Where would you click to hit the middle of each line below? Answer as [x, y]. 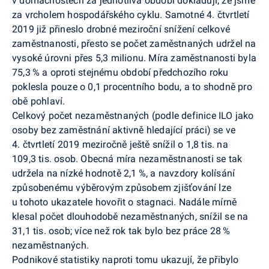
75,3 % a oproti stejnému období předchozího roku [120, 72]
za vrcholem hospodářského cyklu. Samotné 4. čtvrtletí [131, 14]
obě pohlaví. [39, 101]
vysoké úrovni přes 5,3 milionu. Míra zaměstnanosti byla [134, 58]
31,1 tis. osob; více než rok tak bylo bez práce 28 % [121, 231]
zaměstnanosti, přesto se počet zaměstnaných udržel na [134, 43]
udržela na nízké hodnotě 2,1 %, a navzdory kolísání [124, 173]
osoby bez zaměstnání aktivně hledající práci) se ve [124, 130]
